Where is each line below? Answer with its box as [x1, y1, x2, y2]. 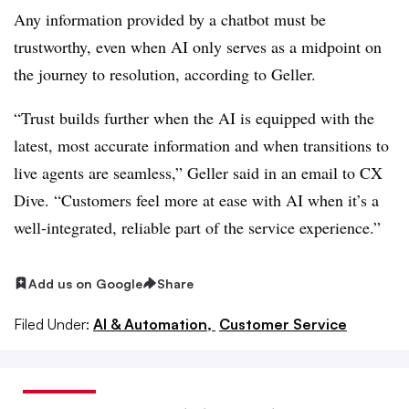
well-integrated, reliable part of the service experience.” [14, 215, 381, 238]
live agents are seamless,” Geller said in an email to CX [14, 161, 383, 184]
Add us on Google [28, 275, 142, 291]
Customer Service [219, 315, 347, 334]
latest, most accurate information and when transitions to [14, 133, 389, 156]
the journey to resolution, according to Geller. [14, 62, 321, 85]
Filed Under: [14, 315, 89, 334]
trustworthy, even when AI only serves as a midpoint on [14, 35, 382, 58]
